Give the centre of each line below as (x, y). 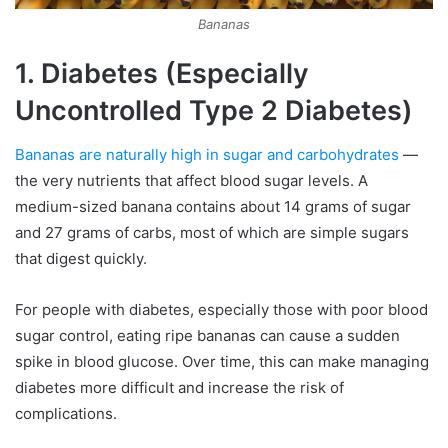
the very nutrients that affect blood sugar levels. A (191, 181)
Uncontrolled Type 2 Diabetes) (214, 110)
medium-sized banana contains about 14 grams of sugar (213, 207)
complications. (66, 414)
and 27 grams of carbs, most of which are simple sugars (212, 233)
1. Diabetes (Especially (162, 73)
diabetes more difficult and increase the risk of (179, 388)
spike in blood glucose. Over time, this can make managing (222, 362)
